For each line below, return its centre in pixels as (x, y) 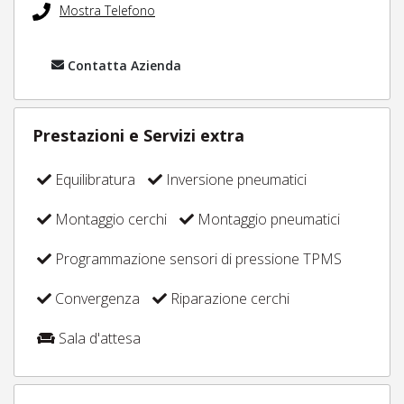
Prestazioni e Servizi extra (138, 135)
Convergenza (96, 298)
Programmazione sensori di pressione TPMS (197, 258)
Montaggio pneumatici (267, 219)
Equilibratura (93, 179)
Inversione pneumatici (234, 179)
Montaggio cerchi (109, 219)
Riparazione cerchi (228, 298)
